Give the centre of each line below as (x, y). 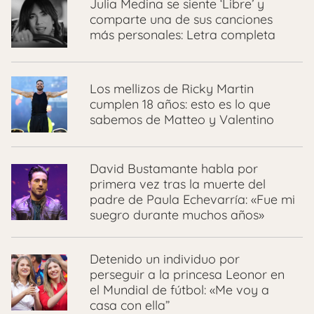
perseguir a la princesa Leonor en (187, 275)
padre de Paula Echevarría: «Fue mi (192, 200)
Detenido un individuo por (165, 259)
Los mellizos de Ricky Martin (172, 89)
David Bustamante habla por (174, 169)
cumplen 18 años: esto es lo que (180, 104)
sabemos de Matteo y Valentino (182, 120)
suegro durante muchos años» (177, 215)
